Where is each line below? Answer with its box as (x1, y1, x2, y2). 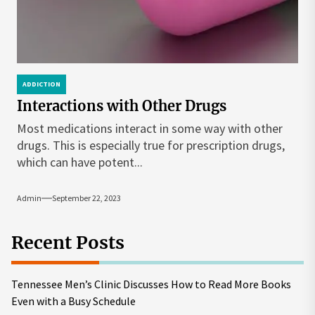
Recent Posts (11, 231, 124, 254)
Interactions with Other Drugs (17, 97, 226, 115)
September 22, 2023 (52, 193, 121, 203)
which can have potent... (17, 154, 143, 170)
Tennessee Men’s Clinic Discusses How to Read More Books (11, 277, 291, 291)
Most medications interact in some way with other (17, 120, 283, 136)
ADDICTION (22, 79, 60, 89)
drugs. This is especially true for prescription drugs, (17, 137, 285, 153)
